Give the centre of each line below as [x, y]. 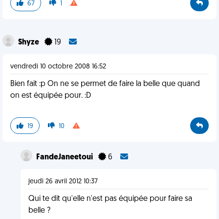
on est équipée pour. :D [51, 96]
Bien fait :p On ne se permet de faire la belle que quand [105, 84]
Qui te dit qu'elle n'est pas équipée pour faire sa [110, 199]
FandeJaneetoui [65, 157]
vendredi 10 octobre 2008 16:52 [58, 67]
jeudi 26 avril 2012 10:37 [63, 182]
